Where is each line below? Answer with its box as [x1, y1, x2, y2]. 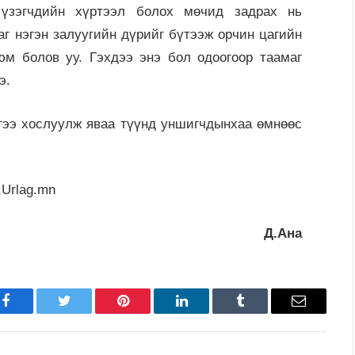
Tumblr [239, 305, 281, 320]
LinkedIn [180, 305, 233, 320]
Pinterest [121, 305, 172, 320]
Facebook [4, 305, 60, 320]
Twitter [63, 305, 105, 320]
